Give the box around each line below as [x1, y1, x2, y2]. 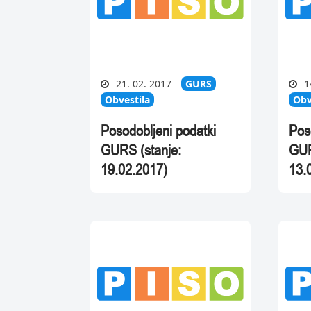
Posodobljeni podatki [100, 121, 216, 140]
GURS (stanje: [100, 141, 181, 160]
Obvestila [104, 93, 150, 107]
